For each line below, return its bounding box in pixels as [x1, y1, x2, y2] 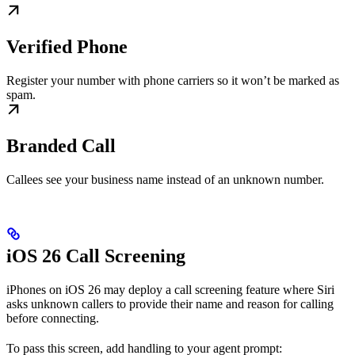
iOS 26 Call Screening [6, 245, 185, 266]
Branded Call [6, 135, 116, 156]
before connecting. [6, 311, 99, 325]
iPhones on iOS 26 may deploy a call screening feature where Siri [6, 282, 334, 296]
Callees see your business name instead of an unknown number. [6, 172, 324, 186]
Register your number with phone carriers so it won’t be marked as [6, 73, 339, 87]
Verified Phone [6, 36, 128, 57]
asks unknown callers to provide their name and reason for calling [6, 296, 334, 311]
